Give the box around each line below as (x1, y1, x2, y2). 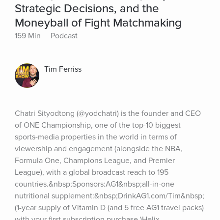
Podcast (51, 31, 78, 41)
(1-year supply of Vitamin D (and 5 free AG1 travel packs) (15, 203, 204, 213)
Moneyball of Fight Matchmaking (15, 16, 182, 30)
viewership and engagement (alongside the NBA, (15, 144, 183, 154)
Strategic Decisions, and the (15, 1, 159, 16)
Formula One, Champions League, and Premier (15, 156, 175, 165)
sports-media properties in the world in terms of (15, 132, 177, 142)
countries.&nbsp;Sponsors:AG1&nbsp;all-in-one (15, 179, 174, 189)
